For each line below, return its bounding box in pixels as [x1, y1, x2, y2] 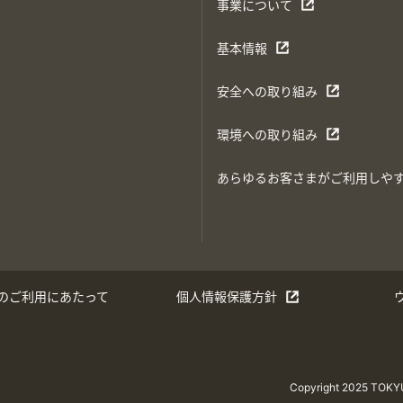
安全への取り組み [216, 83, 318, 99]
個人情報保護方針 [176, 289, 277, 304]
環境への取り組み [216, 126, 318, 142]
